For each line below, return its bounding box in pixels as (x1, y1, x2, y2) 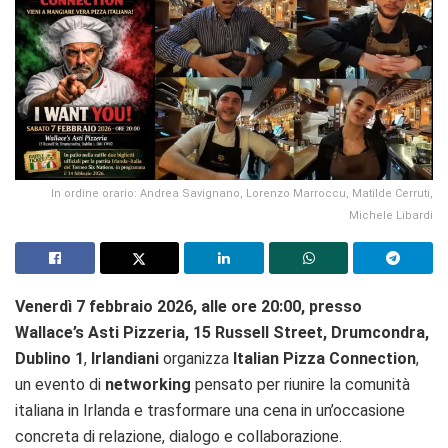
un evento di (15, 374, 105, 394)
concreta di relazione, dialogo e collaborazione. (15, 426, 342, 446)
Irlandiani (91, 348, 159, 368)
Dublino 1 (15, 348, 84, 368)
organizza (159, 348, 233, 368)
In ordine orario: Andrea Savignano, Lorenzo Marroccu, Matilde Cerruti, (51, 186, 433, 200)
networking (105, 374, 191, 394)
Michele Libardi (349, 208, 433, 222)
